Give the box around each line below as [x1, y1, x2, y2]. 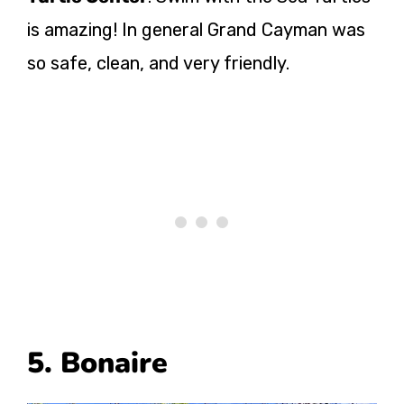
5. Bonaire [27, 343, 176, 382]
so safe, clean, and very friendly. [27, 51, 289, 74]
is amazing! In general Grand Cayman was [27, 18, 365, 41]
